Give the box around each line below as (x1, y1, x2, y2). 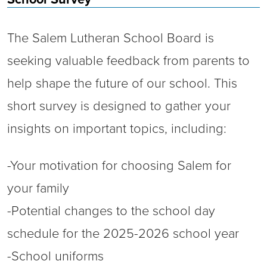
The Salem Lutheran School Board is (7, 30, 214, 46)
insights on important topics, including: (7, 121, 226, 136)
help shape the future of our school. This (7, 76, 237, 91)
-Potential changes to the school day (7, 203, 215, 219)
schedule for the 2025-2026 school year (7, 226, 239, 241)
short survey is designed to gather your (7, 98, 231, 114)
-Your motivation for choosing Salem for (7, 158, 231, 173)
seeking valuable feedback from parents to (7, 53, 250, 69)
